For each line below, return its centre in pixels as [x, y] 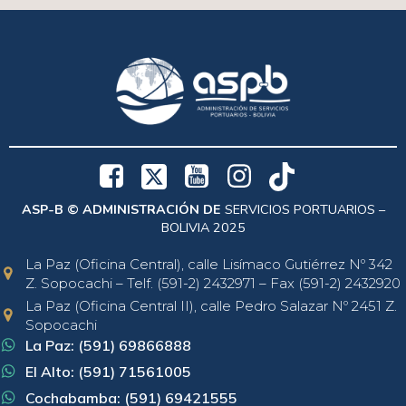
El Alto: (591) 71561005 [108, 372]
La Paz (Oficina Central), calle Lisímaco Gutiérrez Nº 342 [209, 264]
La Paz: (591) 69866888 [108, 345]
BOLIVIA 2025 [203, 227]
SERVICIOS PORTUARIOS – [303, 209]
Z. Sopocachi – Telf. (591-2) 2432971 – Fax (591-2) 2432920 [213, 283]
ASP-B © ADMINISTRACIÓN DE [121, 209]
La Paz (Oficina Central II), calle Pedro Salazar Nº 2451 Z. [211, 306]
